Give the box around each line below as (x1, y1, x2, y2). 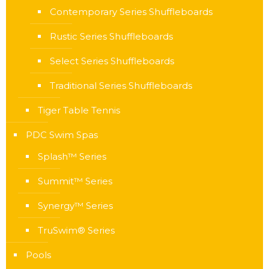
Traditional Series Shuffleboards (50, 80, 192, 91)
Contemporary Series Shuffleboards (50, 6, 213, 17)
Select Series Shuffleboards (50, 55, 174, 67)
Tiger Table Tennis (38, 104, 120, 116)
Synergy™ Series (38, 200, 113, 211)
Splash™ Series (38, 151, 106, 162)
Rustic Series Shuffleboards (50, 31, 173, 42)
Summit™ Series (38, 175, 112, 187)
